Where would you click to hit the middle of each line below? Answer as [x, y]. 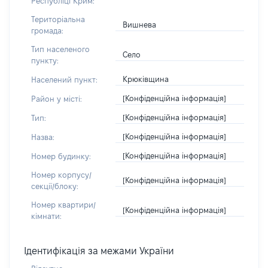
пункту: [45, 60]
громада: [47, 31]
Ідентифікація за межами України [99, 251]
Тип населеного [60, 49]
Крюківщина [146, 79]
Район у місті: [57, 98]
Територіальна [58, 19]
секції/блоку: [55, 186]
